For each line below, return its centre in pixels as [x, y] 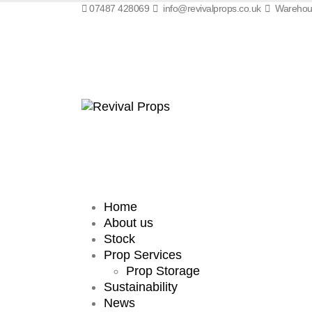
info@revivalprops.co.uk [211, 8]
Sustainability [141, 287]
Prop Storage [163, 271]
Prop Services [143, 255]
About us [128, 223]
